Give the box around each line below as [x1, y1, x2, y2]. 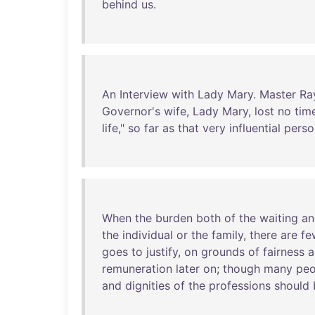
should [274, 278, 309, 292]
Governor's [102, 104, 160, 118]
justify [146, 245, 178, 259]
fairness [263, 245, 304, 259]
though [223, 262, 260, 276]
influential [229, 121, 281, 135]
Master [259, 87, 296, 101]
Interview [120, 87, 168, 101]
